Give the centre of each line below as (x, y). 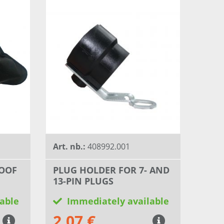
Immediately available (118, 201)
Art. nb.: (70, 147)
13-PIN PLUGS (83, 181)
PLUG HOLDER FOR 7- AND (111, 170)
